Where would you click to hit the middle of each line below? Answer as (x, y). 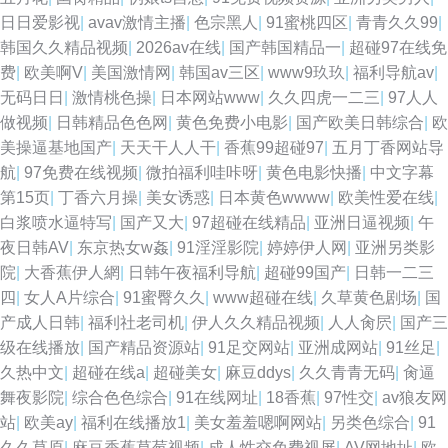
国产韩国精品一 (285, 47)
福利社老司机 (136, 322)
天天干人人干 (168, 147)
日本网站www (210, 97)
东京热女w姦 (123, 247)
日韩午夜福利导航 (192, 272)
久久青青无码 (347, 372)
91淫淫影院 (218, 247)
